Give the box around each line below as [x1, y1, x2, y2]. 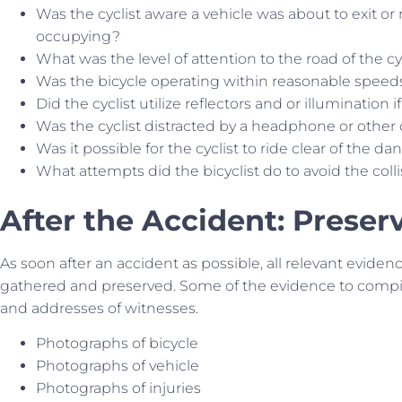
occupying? [36, 27, 120, 45]
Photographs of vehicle [36, 357, 199, 375]
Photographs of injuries [36, 380, 201, 398]
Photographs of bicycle [36, 335, 198, 353]
